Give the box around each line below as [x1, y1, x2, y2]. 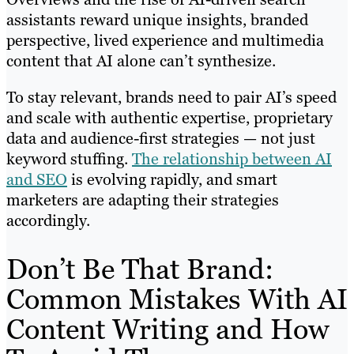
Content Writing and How [6, 311, 330, 348]
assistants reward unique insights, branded [6, 9, 308, 31]
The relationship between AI [132, 149, 332, 170]
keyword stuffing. [6, 149, 132, 170]
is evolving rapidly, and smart [67, 169, 277, 190]
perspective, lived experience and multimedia [6, 30, 324, 51]
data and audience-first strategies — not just [6, 128, 315, 149]
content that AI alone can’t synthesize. [6, 51, 276, 72]
